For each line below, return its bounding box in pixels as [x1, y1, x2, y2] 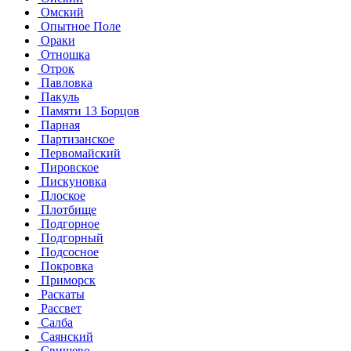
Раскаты [38, 287, 85, 301]
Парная [38, 118, 80, 132]
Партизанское [38, 132, 114, 146]
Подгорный [38, 230, 103, 244]
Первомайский [38, 146, 121, 160]
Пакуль [38, 89, 79, 103]
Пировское [38, 160, 99, 174]
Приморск [38, 273, 96, 287]
